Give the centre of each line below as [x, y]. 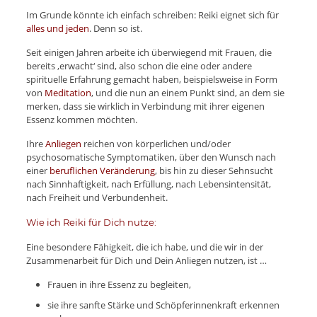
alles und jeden [57, 29]
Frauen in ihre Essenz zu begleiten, [119, 285]
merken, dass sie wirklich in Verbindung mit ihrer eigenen [145, 106]
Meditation [68, 93]
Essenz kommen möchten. [81, 120]
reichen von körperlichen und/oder [156, 144]
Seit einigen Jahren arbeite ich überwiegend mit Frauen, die [149, 53]
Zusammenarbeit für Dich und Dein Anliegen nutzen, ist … [146, 261]
